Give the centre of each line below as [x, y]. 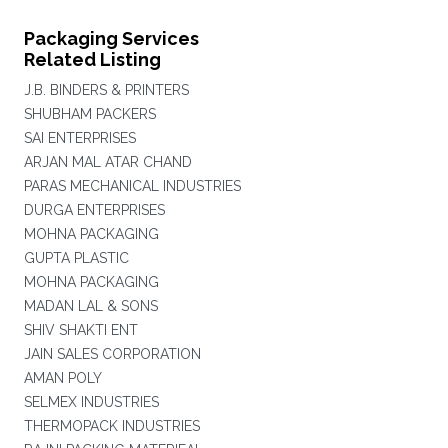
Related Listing [92, 59]
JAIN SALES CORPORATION [112, 354]
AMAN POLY [62, 378]
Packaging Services [111, 38]
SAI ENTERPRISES [79, 138]
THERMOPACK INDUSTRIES [111, 426]
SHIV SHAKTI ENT [80, 330]
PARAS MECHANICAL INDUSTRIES [132, 186]
